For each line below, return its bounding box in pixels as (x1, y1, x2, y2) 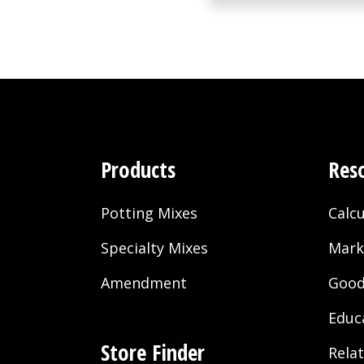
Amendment (101, 272, 187, 292)
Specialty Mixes (101, 237, 208, 258)
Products (101, 154, 175, 184)
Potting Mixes (101, 202, 197, 223)
